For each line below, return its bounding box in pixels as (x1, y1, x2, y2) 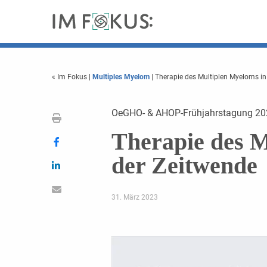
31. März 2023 (111, 193, 158, 201)
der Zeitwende (111, 152, 257, 179)
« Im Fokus (52, 73, 89, 81)
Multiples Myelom (92, 73, 150, 81)
